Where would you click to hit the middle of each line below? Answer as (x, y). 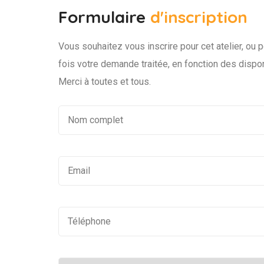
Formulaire (104, 17)
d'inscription (199, 17)
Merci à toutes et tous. (105, 82)
